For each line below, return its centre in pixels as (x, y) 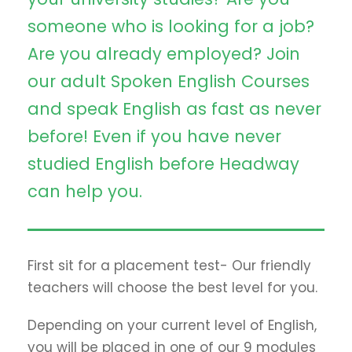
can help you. (85, 191)
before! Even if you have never (154, 136)
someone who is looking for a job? (171, 26)
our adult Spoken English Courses (169, 81)
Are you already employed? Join (164, 53)
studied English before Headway (163, 163)
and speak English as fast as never (174, 108)
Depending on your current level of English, (172, 325)
